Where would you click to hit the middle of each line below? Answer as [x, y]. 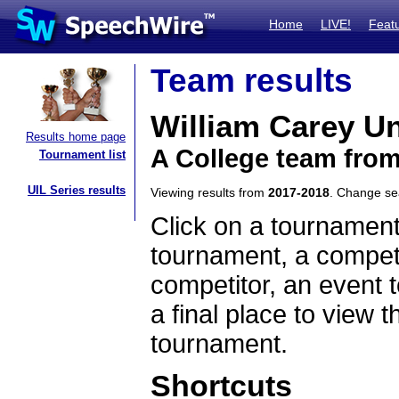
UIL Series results [77, 190]
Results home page [76, 137]
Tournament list [82, 155]
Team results [252, 81]
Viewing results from [209, 192]
